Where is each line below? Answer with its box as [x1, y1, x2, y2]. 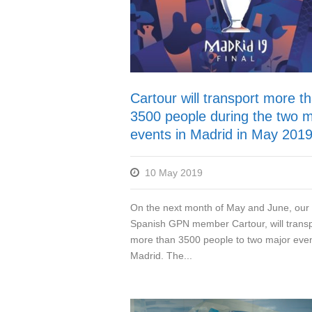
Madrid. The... [130, 250, 192, 262]
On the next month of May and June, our [130, 202, 309, 214]
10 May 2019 [145, 167, 203, 179]
